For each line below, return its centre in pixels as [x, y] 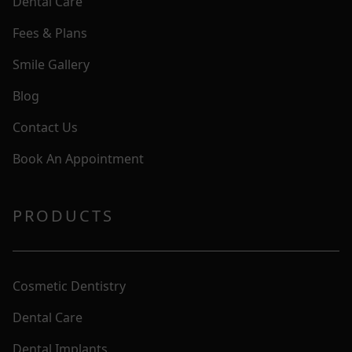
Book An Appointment [78, 158]
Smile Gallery [51, 64]
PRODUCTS [63, 215]
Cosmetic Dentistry [69, 286]
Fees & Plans [50, 33]
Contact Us [45, 127]
